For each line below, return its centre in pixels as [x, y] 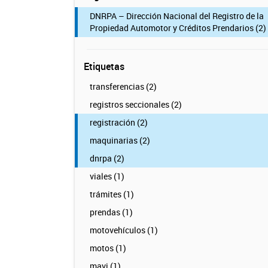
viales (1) [107, 176]
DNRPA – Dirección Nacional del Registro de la [176, 16]
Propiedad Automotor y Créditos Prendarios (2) [178, 28]
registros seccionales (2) [135, 104]
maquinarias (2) [120, 140]
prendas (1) [111, 212]
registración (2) [118, 122]
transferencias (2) [123, 86]
